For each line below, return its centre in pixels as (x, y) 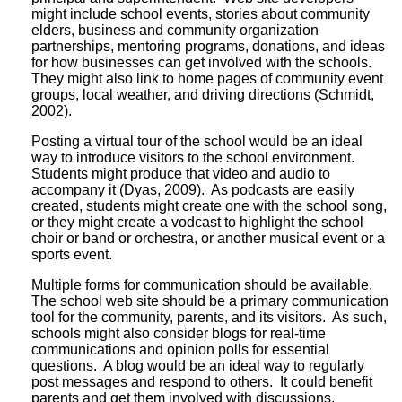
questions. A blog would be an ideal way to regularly (198, 365)
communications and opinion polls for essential (180, 349)
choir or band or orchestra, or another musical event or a (208, 238)
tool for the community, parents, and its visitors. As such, (209, 317)
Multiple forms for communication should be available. (204, 284)
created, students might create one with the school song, (209, 205)
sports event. (72, 254)
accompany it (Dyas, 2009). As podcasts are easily (193, 189)
